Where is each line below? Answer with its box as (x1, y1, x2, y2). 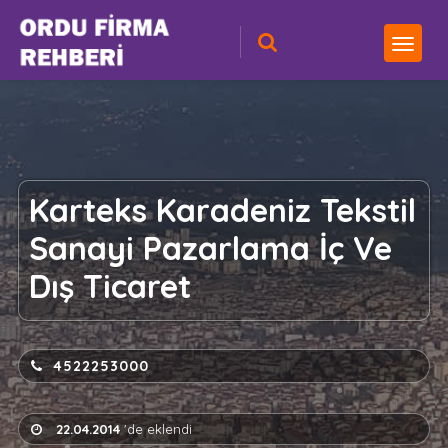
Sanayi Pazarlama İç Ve (28, 228, 392, 268)
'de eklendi (119, 421, 192, 437)
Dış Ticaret (28, 266, 191, 306)
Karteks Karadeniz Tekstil (28, 190, 416, 230)
